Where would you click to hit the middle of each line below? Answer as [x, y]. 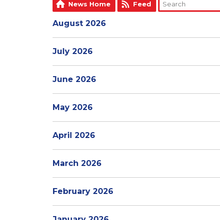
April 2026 [74, 135]
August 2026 [79, 23]
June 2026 [74, 79]
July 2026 [73, 51]
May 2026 [73, 107]
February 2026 [83, 191]
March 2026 [77, 163]
